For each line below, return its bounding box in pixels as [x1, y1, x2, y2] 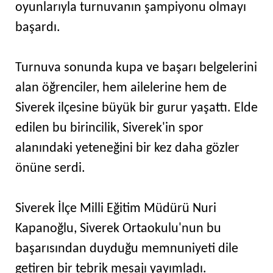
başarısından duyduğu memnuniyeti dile [15, 242, 238, 257]
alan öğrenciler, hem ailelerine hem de [15, 81, 227, 96]
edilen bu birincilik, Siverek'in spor [15, 121, 204, 136]
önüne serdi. [15, 161, 85, 176]
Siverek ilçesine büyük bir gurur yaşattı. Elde [15, 101, 258, 116]
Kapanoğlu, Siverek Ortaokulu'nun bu [15, 222, 221, 236]
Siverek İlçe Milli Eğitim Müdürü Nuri [15, 202, 216, 216]
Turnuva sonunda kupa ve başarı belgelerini [15, 61, 257, 76]
